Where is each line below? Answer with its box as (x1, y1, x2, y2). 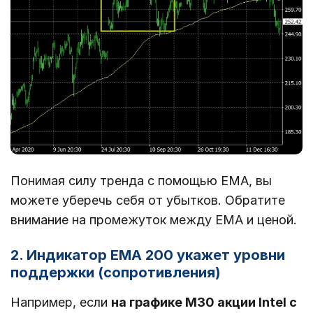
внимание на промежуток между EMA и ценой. (10, 212, 297, 228)
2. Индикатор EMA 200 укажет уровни (10, 247, 285, 264)
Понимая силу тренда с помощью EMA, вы (10, 173, 272, 189)
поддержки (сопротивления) (10, 264, 221, 282)
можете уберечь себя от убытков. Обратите (10, 193, 285, 208)
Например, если (10, 295, 111, 310)
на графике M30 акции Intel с (111, 295, 297, 310)
